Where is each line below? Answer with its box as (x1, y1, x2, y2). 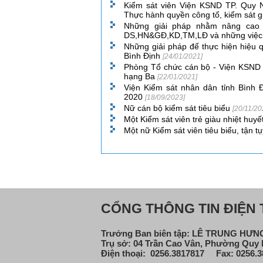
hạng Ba (124, 72, 157, 82)
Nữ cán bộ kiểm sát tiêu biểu (124, 103, 232, 113)
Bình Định (124, 51, 163, 61)
